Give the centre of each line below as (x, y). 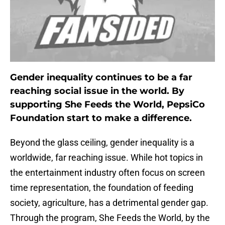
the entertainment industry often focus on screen (107, 173)
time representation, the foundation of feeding (102, 188)
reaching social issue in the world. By (97, 91)
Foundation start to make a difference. (101, 118)
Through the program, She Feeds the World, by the (110, 218)
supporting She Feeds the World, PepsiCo (107, 105)
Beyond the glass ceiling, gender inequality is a (102, 143)
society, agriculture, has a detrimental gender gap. (109, 203)
